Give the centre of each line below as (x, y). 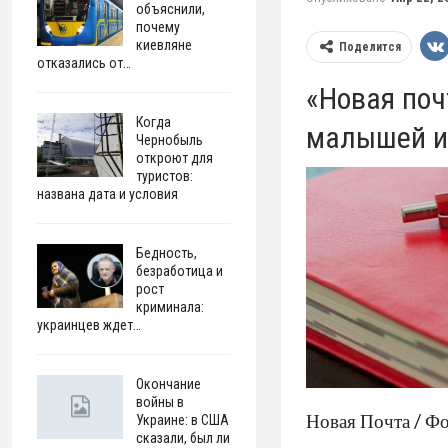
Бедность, (167, 253)
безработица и (180, 271)
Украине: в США (183, 420)
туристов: (165, 176)
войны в (160, 402)
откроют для (175, 158)
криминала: (170, 307)
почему (158, 27)
